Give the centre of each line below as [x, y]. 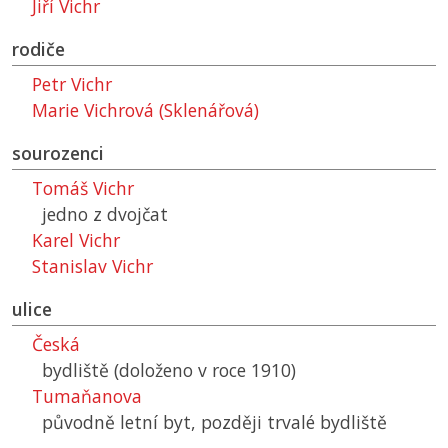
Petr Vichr [72, 84]
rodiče [38, 49]
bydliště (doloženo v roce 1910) [169, 370]
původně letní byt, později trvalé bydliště [214, 422]
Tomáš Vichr [83, 188]
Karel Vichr [76, 240]
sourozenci [58, 153]
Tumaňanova [87, 396]
